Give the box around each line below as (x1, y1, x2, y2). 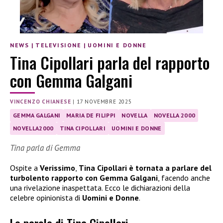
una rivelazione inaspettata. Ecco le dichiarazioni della (10, 183, 190, 193)
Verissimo (40, 163, 75, 173)
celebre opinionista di (10, 193, 82, 203)
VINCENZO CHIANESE (10, 98, 71, 105)
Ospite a (10, 163, 40, 173)
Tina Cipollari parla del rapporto (10, 50, 210, 74)
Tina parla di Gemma (10, 142, 80, 154)
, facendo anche (158, 173, 210, 183)
